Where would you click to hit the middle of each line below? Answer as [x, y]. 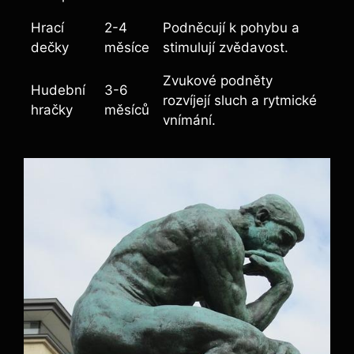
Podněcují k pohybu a [231, 28]
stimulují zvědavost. [226, 48]
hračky [52, 110]
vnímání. [189, 121]
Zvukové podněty [218, 81]
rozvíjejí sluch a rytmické [240, 101]
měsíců [127, 110]
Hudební [58, 90]
